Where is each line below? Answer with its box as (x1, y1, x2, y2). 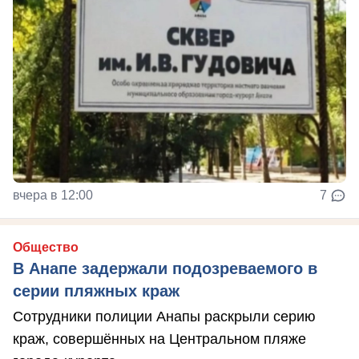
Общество (13, 240, 79, 255)
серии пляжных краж (13, 282, 179, 301)
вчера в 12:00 (13, 188, 93, 203)
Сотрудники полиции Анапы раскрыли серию (13, 309, 316, 325)
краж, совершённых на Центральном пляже (13, 331, 306, 348)
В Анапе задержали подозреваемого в (13, 260, 317, 278)
